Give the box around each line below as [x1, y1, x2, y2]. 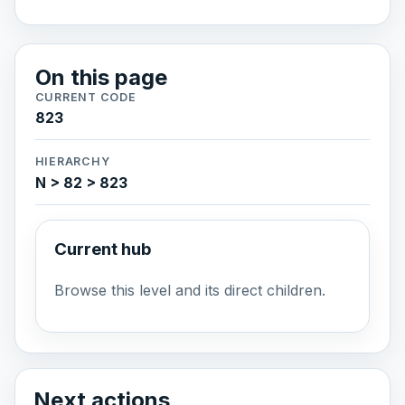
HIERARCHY [34, 155, 110, 169]
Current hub [53, 238, 152, 259]
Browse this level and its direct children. [53, 281, 325, 300]
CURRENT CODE [34, 89, 137, 104]
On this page [34, 63, 167, 90]
